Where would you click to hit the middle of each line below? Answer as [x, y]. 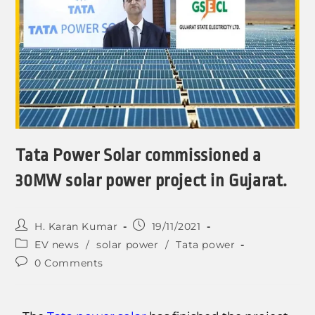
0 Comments [69, 263]
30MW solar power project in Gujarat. [152, 181]
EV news [57, 245]
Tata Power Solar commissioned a [139, 156]
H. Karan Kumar [76, 227]
